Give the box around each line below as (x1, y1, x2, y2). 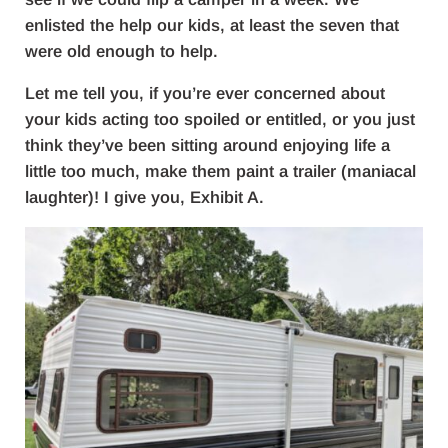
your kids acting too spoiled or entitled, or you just (24, 110, 415, 130)
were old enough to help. (24, 42, 218, 62)
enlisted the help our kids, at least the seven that (24, 16, 399, 36)
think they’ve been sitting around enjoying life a (24, 136, 390, 156)
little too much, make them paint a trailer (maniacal (24, 162, 416, 182)
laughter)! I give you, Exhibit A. (24, 188, 264, 208)
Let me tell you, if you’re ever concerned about (24, 84, 385, 104)
